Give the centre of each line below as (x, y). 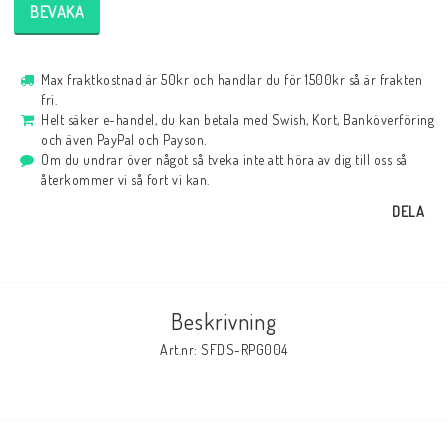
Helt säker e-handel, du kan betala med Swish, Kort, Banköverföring (237, 119)
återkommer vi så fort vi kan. (125, 179)
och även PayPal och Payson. (124, 139)
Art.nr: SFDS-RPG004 (224, 349)
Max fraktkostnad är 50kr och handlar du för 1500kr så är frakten (231, 79)
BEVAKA (57, 12)
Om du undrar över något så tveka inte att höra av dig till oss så (224, 159)
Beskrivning (224, 321)
